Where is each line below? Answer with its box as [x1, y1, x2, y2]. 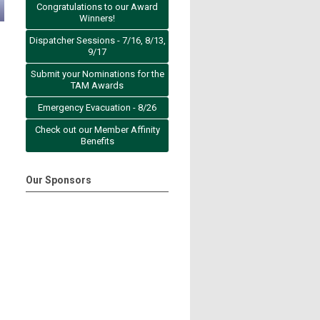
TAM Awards [71, 80, 124, 91]
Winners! [79, 13, 115, 24]
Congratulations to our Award [36, 1, 158, 12]
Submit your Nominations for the [30, 69, 164, 79]
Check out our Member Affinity [34, 124, 160, 135]
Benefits [80, 136, 114, 146]
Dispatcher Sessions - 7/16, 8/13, [29, 35, 166, 46]
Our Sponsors [26, 174, 91, 186]
